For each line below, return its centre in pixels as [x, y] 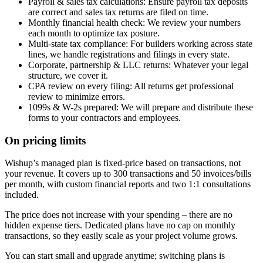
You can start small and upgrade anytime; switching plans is [115, 256]
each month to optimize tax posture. [94, 33]
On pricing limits [45, 140]
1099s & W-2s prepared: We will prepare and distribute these [141, 107]
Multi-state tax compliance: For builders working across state [140, 43]
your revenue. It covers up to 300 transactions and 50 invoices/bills [128, 174]
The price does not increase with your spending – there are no [119, 215]
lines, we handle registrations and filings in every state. [129, 54]
